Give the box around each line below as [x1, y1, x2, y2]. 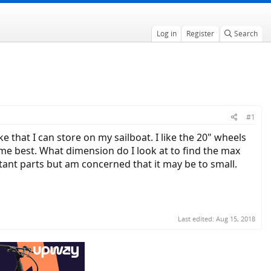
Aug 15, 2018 [216, 214, 255, 223]
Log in [156, 28, 177, 39]
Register [186, 28, 214, 39]
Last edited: [178, 214, 216, 223]
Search [233, 28, 258, 39]
